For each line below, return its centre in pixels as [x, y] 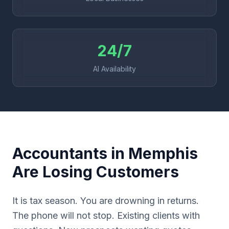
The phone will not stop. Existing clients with [106, 215]
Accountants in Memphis [105, 153]
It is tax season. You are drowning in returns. [106, 201]
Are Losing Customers [96, 172]
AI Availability [114, 69]
